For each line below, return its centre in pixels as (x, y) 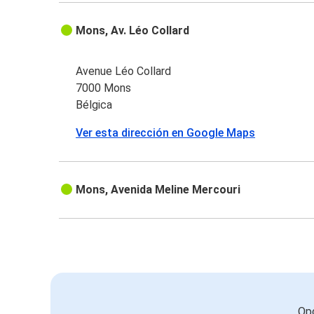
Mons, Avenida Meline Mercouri (158, 190)
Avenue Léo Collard (124, 71)
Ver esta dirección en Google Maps (166, 133)
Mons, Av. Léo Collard (133, 31)
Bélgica (94, 105)
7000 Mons (104, 88)
